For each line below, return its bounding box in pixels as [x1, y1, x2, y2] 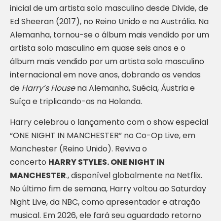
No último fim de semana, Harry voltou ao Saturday [10, 183, 206, 194]
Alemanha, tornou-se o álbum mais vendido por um [10, 29, 209, 40]
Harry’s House [22, 82, 75, 94]
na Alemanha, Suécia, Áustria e [75, 82, 195, 94]
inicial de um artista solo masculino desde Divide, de [10, 2, 208, 14]
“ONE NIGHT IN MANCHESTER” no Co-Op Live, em [10, 130, 195, 141]
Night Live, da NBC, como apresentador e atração [10, 196, 200, 208]
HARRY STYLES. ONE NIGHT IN [48, 156, 165, 168]
